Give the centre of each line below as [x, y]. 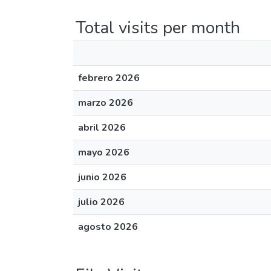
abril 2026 [102, 128]
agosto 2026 [108, 227]
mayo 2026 [104, 152]
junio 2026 [102, 177]
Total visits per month [158, 28]
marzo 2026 [106, 103]
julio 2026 [101, 202]
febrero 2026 [109, 78]
